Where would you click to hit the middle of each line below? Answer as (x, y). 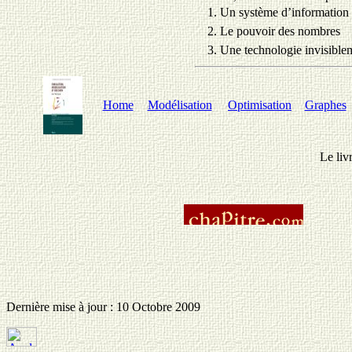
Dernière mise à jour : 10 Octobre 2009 (103, 307)
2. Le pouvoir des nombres (273, 31)
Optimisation (260, 105)
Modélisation (180, 105)
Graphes (325, 105)
